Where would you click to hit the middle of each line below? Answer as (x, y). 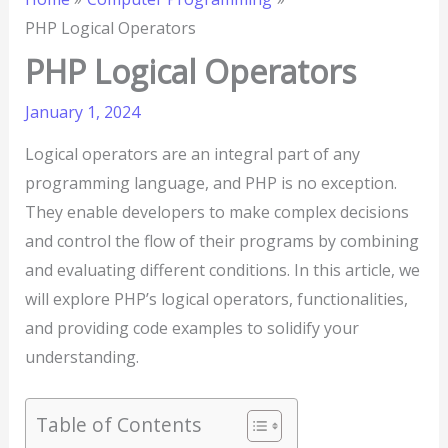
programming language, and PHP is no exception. (210, 183)
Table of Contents (118, 425)
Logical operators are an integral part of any (192, 154)
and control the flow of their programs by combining (221, 241)
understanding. (81, 357)
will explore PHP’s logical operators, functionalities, (216, 299)
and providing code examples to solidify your (191, 328)
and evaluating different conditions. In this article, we (222, 270)
